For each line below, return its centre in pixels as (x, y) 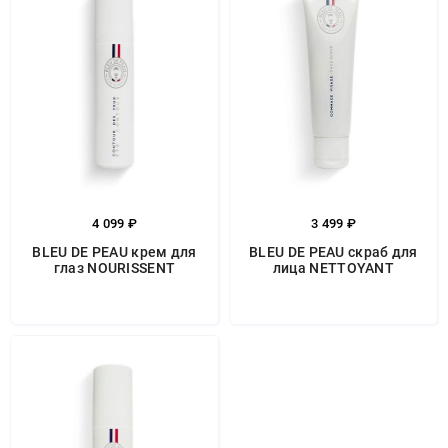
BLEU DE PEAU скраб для (333, 252)
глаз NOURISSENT (114, 268)
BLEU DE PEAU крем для (114, 252)
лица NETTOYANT (333, 268)
